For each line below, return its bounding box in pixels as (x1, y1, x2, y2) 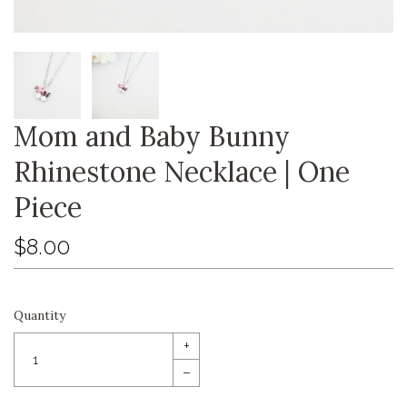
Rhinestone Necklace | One (14, 154, 350, 189)
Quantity (14, 306, 65, 323)
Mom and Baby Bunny (14, 118, 290, 154)
